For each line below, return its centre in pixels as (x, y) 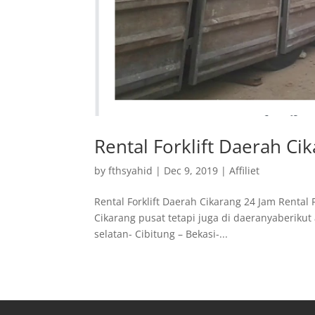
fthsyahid (131, 171)
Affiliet (245, 171)
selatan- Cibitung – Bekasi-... (161, 234)
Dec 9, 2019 (191, 171)
